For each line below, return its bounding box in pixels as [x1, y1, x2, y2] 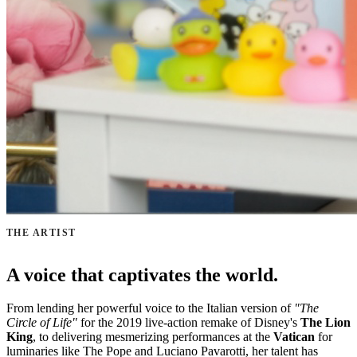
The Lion [300, 316, 351, 330]
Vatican [273, 330, 315, 344]
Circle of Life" [6, 316, 77, 330]
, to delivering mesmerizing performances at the [33, 330, 273, 344]
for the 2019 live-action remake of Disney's [77, 316, 300, 330]
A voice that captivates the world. [6, 264, 278, 285]
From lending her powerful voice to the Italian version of [6, 301, 294, 316]
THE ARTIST [6, 226, 76, 238]
